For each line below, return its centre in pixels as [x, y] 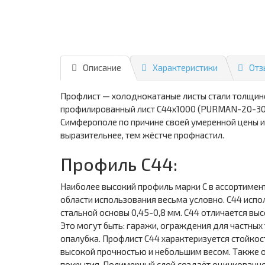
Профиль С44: [119, 164]
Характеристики [185, 67]
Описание [102, 67]
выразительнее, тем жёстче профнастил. [142, 135]
